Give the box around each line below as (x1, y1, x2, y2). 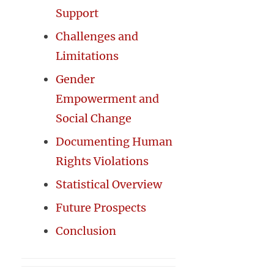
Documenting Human (56, 135, 172, 149)
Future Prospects (56, 201, 146, 215)
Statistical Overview (56, 177, 162, 192)
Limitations (56, 49, 119, 64)
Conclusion (56, 224, 116, 239)
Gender (56, 72, 95, 87)
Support (56, 6, 98, 21)
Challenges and (56, 29, 138, 44)
